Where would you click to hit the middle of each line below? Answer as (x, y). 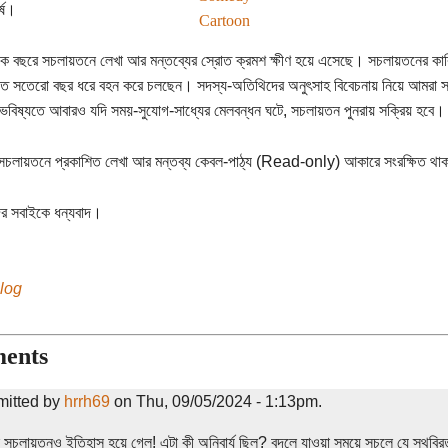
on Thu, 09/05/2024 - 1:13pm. (215, 401)
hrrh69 (86, 401)
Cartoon (224, 20)
